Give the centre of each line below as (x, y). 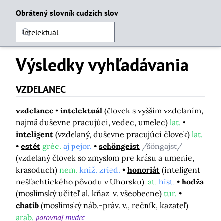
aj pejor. (77, 146)
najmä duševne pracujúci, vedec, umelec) (93, 122)
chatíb (27, 205)
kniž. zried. (100, 170)
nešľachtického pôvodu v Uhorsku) (81, 182)
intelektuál (81, 110)
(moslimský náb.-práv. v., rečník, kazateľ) (115, 205)
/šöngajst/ (162, 146)
